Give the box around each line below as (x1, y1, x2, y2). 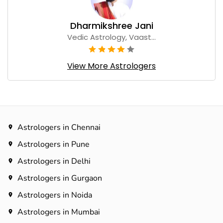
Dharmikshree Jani (70, 19, 153, 32)
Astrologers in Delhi (17, 156, 91, 167)
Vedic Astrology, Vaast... (67, 31, 156, 42)
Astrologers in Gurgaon (17, 173, 102, 184)
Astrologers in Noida (17, 190, 92, 201)
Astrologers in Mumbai (17, 207, 100, 218)
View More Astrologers (67, 60, 156, 72)
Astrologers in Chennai (17, 122, 101, 133)
